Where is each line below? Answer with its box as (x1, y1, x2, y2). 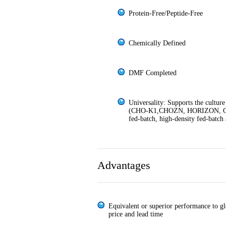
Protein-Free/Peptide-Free (129, 10, 203, 18)
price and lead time (108, 210, 163, 218)
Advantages (97, 159, 150, 172)
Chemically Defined (129, 39, 186, 47)
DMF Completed (129, 69, 177, 77)
